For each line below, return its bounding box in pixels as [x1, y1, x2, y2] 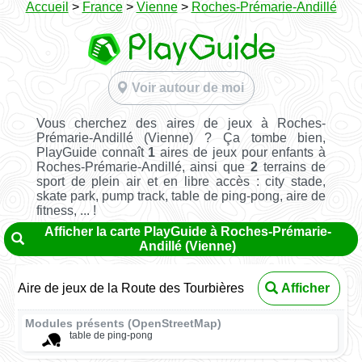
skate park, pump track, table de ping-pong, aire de [36, 188, 326, 203]
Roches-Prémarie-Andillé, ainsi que [36, 159, 250, 174]
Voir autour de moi [131, 81, 244, 95]
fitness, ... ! [36, 203, 96, 217]
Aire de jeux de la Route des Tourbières [18, 280, 245, 295]
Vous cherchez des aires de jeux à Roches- [36, 116, 326, 130]
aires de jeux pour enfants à [155, 145, 326, 159]
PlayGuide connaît [36, 145, 149, 159]
